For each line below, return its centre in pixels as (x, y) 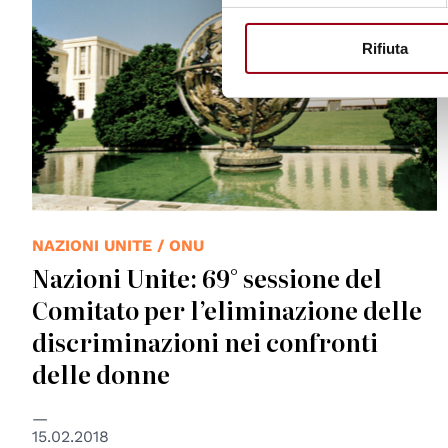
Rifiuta (384, 49)
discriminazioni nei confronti (205, 342)
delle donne (101, 374)
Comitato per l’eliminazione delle (227, 310)
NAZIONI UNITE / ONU (118, 246)
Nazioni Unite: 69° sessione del (207, 278)
